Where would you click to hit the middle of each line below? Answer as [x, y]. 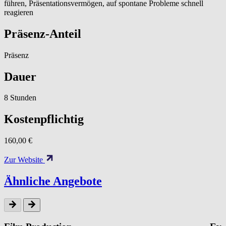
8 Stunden [20, 98]
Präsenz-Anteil [43, 34]
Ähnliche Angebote [53, 181]
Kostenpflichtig [44, 119]
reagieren [19, 12]
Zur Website [24, 160]
